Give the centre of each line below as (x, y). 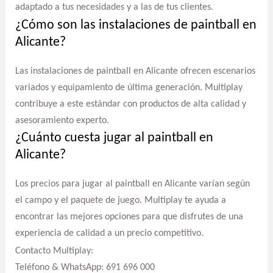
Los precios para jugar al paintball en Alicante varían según (132, 184)
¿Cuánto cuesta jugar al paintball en (114, 138)
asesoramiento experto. (62, 120)
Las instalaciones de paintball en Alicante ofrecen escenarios (135, 71)
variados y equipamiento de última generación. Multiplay (129, 87)
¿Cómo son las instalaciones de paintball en (136, 25)
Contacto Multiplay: (54, 251)
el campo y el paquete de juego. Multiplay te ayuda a (120, 201)
